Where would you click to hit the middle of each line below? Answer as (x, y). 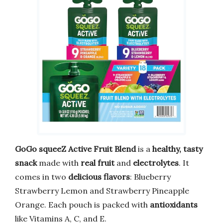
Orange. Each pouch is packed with (82, 204)
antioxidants (174, 204)
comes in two (42, 176)
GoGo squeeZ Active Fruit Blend (75, 149)
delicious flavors (99, 176)
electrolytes (156, 163)
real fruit (98, 163)
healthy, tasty (177, 149)
